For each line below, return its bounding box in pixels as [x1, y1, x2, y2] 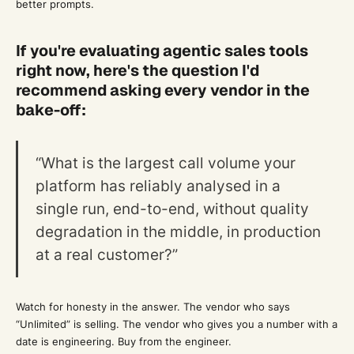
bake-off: [15, 99, 86, 120]
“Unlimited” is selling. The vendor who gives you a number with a [15, 317, 337, 330]
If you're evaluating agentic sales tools [15, 40, 308, 61]
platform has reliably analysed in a [35, 176, 281, 194]
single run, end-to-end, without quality [35, 199, 309, 217]
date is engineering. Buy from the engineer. [15, 334, 232, 348]
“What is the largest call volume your [35, 153, 296, 171]
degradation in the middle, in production [35, 222, 321, 240]
